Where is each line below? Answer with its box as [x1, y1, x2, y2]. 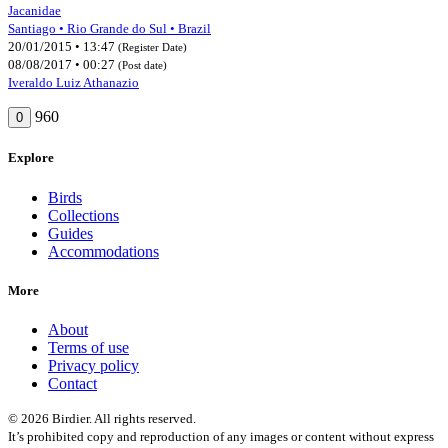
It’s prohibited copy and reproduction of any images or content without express [8, 428, 434, 444]
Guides [48, 224, 93, 242]
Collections [48, 206, 119, 224]
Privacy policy [48, 356, 139, 374]
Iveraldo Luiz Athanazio [8, 75, 139, 91]
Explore [8, 150, 54, 166]
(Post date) [118, 59, 167, 72]
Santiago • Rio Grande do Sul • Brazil [8, 21, 211, 37]
